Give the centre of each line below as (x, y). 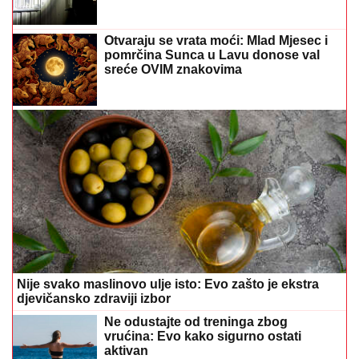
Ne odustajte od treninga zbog (196, 321)
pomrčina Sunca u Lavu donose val (212, 55)
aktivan (126, 350)
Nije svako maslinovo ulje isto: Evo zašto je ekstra (168, 284)
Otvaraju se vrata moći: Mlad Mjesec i (216, 41)
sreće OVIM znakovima (173, 70)
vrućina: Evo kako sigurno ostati (203, 336)
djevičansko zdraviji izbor (94, 298)
